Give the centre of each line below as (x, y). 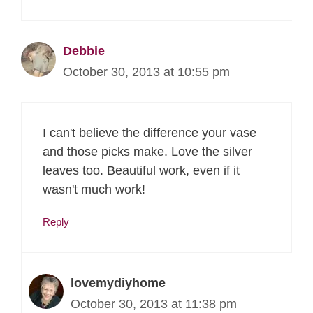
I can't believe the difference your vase (150, 132)
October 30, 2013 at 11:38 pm (154, 304)
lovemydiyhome (118, 283)
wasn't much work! (96, 189)
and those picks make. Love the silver (147, 151)
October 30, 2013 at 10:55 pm (146, 72)
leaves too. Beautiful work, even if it (141, 170)
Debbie (84, 51)
